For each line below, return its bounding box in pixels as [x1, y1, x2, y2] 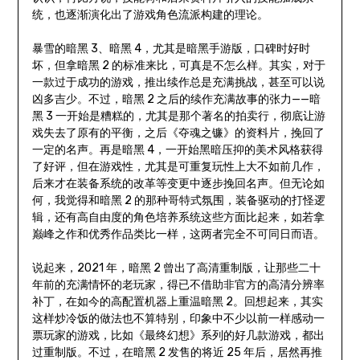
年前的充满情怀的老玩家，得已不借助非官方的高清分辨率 [31, 278, 325, 292]
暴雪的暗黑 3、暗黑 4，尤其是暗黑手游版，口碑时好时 [31, 42, 310, 56]
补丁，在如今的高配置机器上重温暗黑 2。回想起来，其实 [31, 295, 323, 309]
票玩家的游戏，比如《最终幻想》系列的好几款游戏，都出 [31, 329, 325, 343]
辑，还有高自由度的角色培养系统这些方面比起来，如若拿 [31, 211, 325, 225]
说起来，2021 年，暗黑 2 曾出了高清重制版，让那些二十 [31, 261, 321, 276]
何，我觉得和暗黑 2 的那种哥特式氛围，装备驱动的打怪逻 [31, 194, 325, 208]
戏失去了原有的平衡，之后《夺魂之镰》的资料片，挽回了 [31, 126, 325, 141]
